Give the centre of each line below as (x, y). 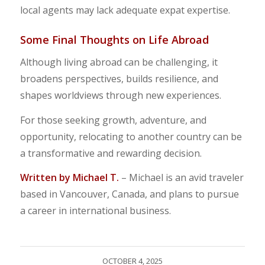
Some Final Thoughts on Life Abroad (114, 40)
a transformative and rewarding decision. (111, 153)
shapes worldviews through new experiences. (120, 95)
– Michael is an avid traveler (181, 178)
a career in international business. (95, 211)
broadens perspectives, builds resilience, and (119, 79)
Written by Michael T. (69, 178)
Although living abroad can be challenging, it (119, 62)
